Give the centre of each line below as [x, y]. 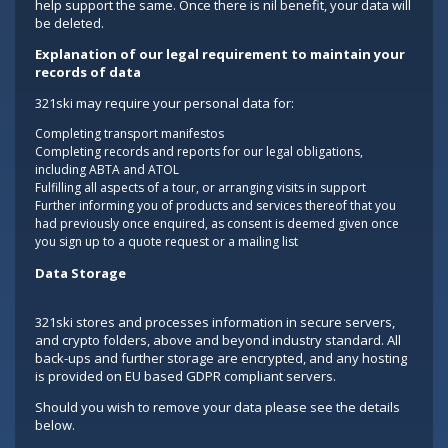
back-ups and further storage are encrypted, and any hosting [221, 358]
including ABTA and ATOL [107, 169]
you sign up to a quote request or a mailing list [166, 241]
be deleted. [69, 23]
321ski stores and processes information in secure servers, [215, 322]
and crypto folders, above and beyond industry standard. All [218, 340]
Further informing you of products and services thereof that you [215, 205]
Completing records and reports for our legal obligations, [199, 151]
